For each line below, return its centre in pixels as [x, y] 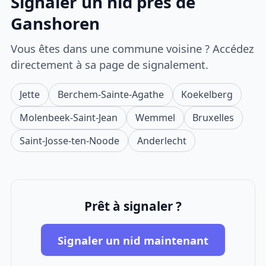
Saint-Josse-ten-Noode [70, 140]
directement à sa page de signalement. [110, 64]
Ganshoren [56, 24]
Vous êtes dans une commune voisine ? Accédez [133, 48]
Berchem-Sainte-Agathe [110, 94]
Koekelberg [207, 94]
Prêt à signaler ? [133, 206]
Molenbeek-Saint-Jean [69, 117]
